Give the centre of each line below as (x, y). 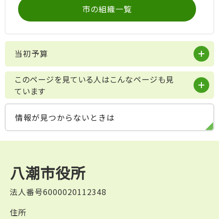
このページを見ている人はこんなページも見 (94, 79)
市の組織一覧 (107, 9)
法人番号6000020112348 (58, 192)
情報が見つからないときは (65, 118)
